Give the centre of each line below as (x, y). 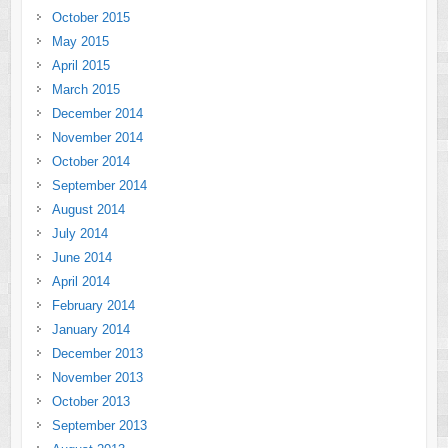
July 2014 (79, 233)
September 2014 (99, 185)
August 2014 (88, 209)
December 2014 (97, 113)
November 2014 (97, 137)
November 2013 (97, 377)
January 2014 (90, 329)
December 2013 (97, 353)
